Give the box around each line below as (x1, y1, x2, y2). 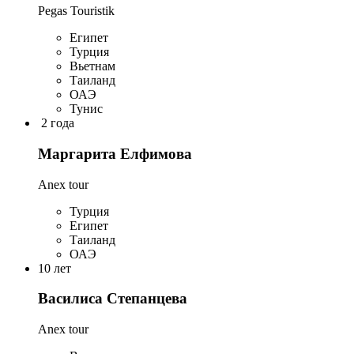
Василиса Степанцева (38, 290, 187, 307)
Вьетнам (70, 59, 115, 73)
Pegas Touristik (38, 4, 115, 18)
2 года (41, 116, 74, 130)
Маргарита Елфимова (38, 145, 192, 162)
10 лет (38, 261, 71, 275)
